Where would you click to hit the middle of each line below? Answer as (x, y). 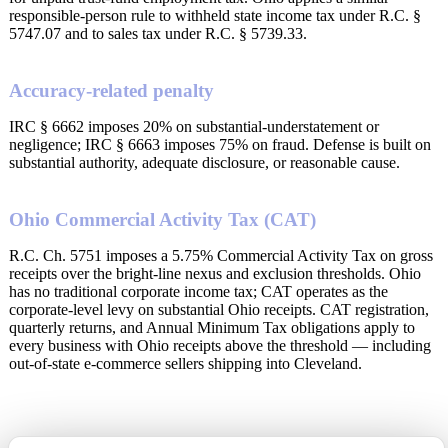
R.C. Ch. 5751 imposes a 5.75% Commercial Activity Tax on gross (221, 255)
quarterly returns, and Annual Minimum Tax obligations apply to (212, 327)
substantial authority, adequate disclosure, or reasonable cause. (204, 162)
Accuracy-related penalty (111, 90)
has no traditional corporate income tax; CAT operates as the (198, 291)
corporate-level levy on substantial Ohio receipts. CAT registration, (219, 309)
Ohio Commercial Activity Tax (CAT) (162, 219)
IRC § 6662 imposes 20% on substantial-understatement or (194, 126)
